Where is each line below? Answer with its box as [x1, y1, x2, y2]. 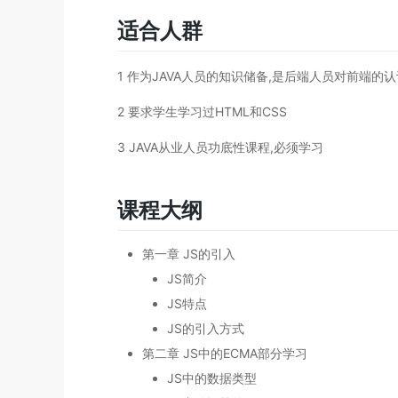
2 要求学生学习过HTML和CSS [117, 104, 287, 120]
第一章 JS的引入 [142, 245, 235, 261]
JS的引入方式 [167, 320, 244, 336]
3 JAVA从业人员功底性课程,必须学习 [117, 139, 323, 155]
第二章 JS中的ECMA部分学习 [142, 345, 307, 361]
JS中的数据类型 [167, 370, 257, 386]
